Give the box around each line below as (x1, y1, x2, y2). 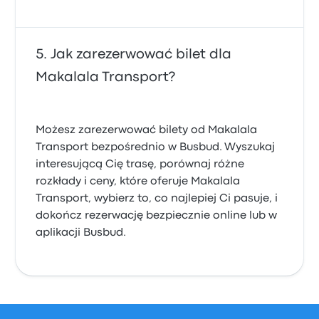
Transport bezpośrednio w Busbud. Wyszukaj (36, 142, 276, 152)
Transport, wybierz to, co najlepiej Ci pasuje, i (36, 194, 278, 204)
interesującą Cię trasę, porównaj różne (36, 159, 245, 169)
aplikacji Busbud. (36, 228, 127, 238)
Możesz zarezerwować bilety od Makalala (36, 125, 258, 135)
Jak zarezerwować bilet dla (51, 48, 232, 61)
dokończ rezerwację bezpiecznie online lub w (36, 211, 278, 221)
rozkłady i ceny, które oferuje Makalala (36, 177, 241, 187)
